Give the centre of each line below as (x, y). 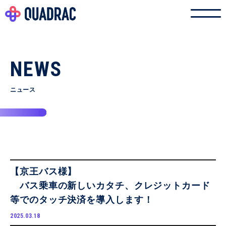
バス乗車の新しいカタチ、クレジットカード (110, 186)
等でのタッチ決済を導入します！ (82, 200)
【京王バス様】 (44, 172)
